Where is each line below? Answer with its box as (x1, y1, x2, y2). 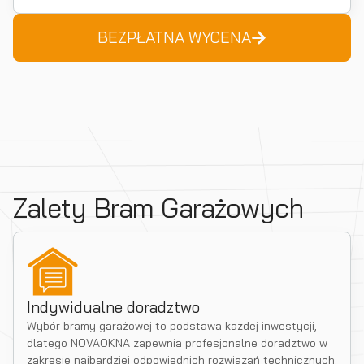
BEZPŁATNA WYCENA (97, 28, 251, 47)
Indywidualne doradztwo (27, 297, 200, 317)
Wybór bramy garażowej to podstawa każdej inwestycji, (27, 318, 317, 333)
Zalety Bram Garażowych (13, 191, 304, 224)
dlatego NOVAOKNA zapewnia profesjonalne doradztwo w (27, 336, 327, 350)
